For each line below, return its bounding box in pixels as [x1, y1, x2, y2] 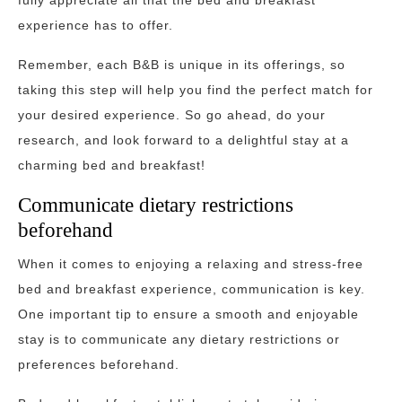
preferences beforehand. [18, 357, 179, 371]
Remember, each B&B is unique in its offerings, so [18, 57, 345, 72]
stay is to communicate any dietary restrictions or [18, 332, 340, 346]
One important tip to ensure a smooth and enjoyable [18, 307, 359, 321]
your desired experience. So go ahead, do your [18, 108, 326, 122]
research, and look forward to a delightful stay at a [18, 133, 349, 147]
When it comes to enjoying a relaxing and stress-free [18, 257, 363, 271]
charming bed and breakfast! [18, 158, 205, 172]
